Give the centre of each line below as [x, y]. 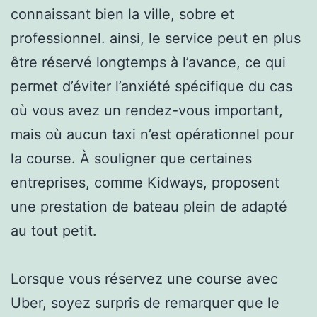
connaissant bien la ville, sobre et [122, 14]
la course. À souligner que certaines [131, 158]
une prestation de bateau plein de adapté [149, 206]
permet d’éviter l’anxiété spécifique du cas [151, 86]
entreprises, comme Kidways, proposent [145, 182]
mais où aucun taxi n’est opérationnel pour [152, 134]
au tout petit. [54, 230]
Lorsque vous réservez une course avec [144, 278]
